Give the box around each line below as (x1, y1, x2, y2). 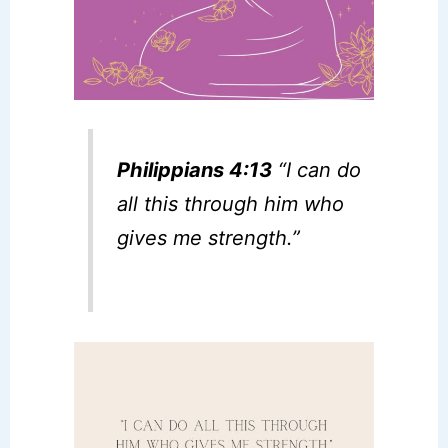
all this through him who (117, 192, 345, 217)
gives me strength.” (117, 226, 301, 251)
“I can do (272, 158, 362, 183)
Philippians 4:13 (117, 158, 273, 183)
